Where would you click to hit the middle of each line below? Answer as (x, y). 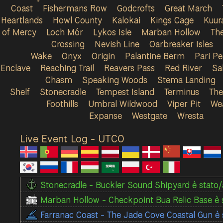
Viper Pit (184, 104)
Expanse (105, 115)
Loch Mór (65, 32)
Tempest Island (125, 92)
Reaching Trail (67, 68)
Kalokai (126, 20)
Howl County (77, 20)
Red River (183, 68)
